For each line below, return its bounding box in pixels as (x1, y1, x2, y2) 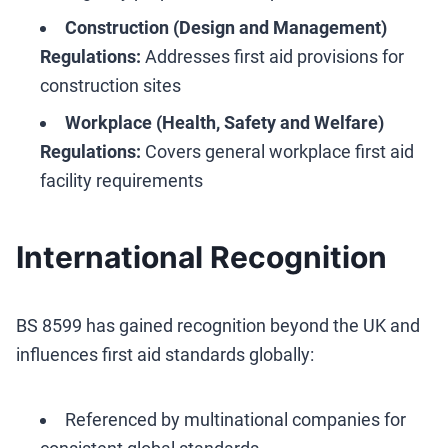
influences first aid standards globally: (16, 344, 314, 366)
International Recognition (16, 239, 387, 276)
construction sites (40, 75, 181, 97)
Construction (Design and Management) (65, 17, 387, 39)
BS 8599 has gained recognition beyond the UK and (16, 315, 420, 337)
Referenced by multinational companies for (65, 409, 406, 431)
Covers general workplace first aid (141, 141, 414, 163)
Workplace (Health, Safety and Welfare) (65, 112, 384, 134)
